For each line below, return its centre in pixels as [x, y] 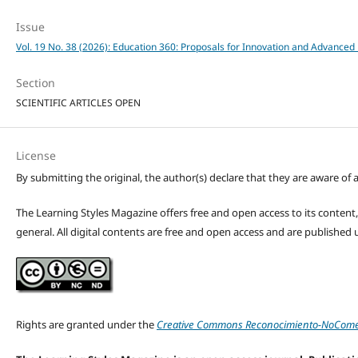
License [36, 155]
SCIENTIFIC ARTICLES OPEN [78, 102]
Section [35, 82]
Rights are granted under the [86, 324]
